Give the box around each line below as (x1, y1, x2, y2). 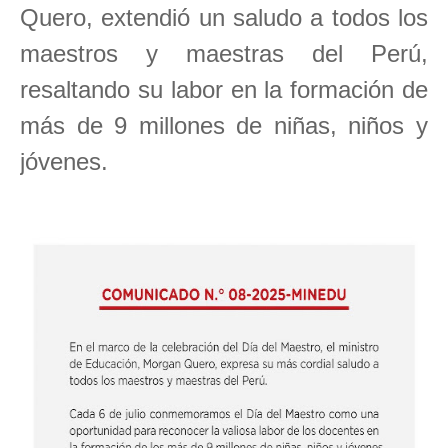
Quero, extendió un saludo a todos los (20, 4, 428, 32)
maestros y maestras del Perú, (20, 40, 428, 68)
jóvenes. (20, 148, 108, 176)
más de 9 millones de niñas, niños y (20, 112, 428, 140)
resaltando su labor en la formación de (20, 76, 428, 104)
